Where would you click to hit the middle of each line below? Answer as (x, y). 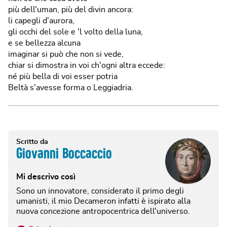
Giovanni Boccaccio (64, 153)
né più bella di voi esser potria (63, 76)
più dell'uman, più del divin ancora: (71, 9)
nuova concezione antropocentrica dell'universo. (103, 211)
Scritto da (32, 142)
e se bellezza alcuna (44, 43)
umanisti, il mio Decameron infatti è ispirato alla (103, 201)
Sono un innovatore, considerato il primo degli (100, 191)
